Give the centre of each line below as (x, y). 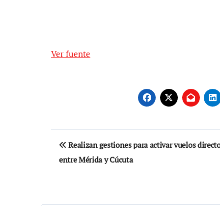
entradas (83, 179)
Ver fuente (73, 54)
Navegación (94, 138)
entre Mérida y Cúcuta (96, 159)
